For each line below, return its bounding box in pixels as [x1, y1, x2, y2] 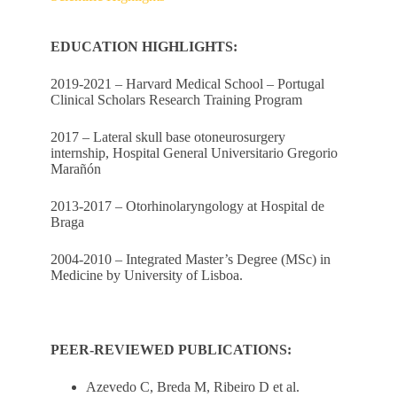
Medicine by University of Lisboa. [50, 268, 243, 284]
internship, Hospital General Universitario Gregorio [50, 145, 338, 161]
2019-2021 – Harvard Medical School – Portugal [50, 76, 324, 92]
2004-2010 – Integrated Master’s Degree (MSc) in [50, 252, 331, 268]
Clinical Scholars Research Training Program [50, 92, 302, 108]
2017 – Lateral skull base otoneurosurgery [50, 129, 285, 145]
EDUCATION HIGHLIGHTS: [50, 39, 237, 55]
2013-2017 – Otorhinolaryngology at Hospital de [50, 198, 324, 214]
